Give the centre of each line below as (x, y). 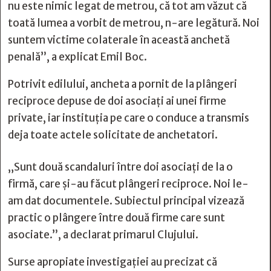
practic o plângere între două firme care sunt (116, 218)
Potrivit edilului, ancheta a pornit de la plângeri (122, 84)
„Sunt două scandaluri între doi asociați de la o (120, 167)
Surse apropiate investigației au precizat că (113, 262)
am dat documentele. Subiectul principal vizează (126, 201)
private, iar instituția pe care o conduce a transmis (129, 118)
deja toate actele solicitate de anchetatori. (113, 135)
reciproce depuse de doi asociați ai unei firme (117, 101)
